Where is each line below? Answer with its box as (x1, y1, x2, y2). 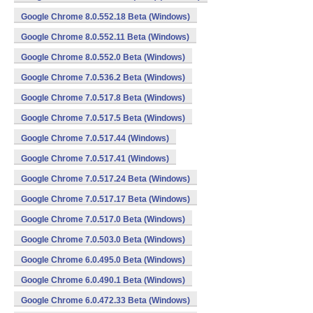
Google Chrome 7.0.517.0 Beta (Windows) (21, 214, 185, 224)
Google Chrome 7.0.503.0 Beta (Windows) (21, 235, 185, 245)
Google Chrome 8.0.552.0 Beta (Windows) (21, 52, 185, 62)
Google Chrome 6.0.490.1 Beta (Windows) (21, 275, 185, 285)
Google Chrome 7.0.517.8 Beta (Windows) (21, 93, 185, 103)
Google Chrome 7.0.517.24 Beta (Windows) (21, 174, 190, 184)
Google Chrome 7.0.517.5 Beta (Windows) (21, 113, 185, 123)
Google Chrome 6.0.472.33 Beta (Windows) (21, 296, 190, 305)
